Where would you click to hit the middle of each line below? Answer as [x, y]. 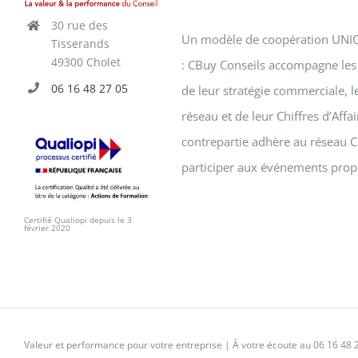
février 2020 [47, 227]
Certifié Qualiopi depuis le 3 [78, 219]
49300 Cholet [86, 62]
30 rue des [79, 25]
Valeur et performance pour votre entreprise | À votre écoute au [169, 344]
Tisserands [80, 43]
